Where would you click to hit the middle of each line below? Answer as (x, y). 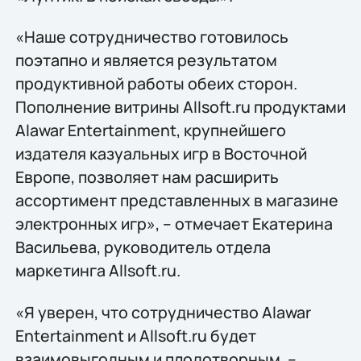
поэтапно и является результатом (146, 60)
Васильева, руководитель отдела (143, 247)
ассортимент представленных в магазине (176, 201)
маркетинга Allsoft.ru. (98, 271)
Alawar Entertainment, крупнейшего (150, 131)
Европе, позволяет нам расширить (147, 177)
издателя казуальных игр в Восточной (161, 154)
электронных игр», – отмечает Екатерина (174, 224)
